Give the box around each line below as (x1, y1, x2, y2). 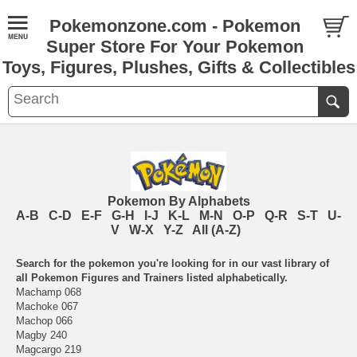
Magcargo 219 (16, 343, 81, 355)
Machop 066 (16, 315, 73, 327)
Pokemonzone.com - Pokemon (49, 16, 300, 36)
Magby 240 (16, 329, 67, 341)
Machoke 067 (16, 300, 78, 312)
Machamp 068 (16, 286, 81, 298)
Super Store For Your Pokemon (46, 37, 304, 57)
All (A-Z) (191, 223, 247, 237)
